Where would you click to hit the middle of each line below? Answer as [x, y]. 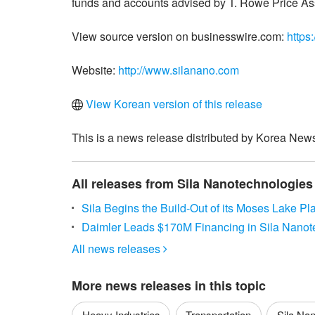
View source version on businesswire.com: [179, 36]
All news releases [117, 249]
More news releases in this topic [169, 286]
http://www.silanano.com [179, 70]
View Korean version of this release [173, 103]
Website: [95, 70]
